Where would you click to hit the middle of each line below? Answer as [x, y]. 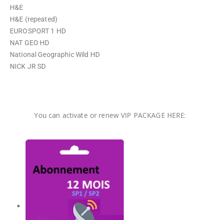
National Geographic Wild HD [55, 55]
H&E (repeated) [34, 19]
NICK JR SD [28, 66]
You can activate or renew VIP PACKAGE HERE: [110, 115]
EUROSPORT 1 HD [38, 31]
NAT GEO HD [30, 43]
